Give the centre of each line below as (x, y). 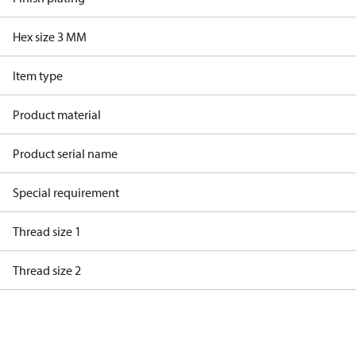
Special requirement (66, 192)
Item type (38, 75)
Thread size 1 (47, 231)
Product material (57, 114)
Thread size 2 (47, 270)
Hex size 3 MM (50, 37)
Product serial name (65, 153)
